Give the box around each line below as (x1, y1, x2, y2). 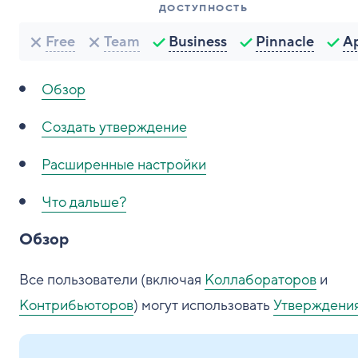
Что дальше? (42, 193, 126, 212)
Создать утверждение (42, 117, 187, 137)
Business (169, 32, 227, 51)
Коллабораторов (205, 270, 316, 289)
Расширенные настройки (42, 155, 206, 174)
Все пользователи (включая (19, 270, 205, 289)
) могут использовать (133, 296, 273, 315)
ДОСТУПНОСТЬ (158, 2, 249, 14)
